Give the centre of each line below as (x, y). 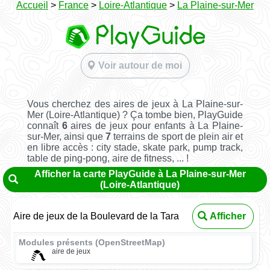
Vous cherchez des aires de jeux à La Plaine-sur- (135, 104)
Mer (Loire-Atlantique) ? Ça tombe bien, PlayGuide (135, 115)
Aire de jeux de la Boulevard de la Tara (96, 216)
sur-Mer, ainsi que (66, 137)
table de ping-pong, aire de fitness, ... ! (108, 159)
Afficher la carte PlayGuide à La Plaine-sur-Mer (140, 174)
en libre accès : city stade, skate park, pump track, (135, 148)
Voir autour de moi (140, 65)
